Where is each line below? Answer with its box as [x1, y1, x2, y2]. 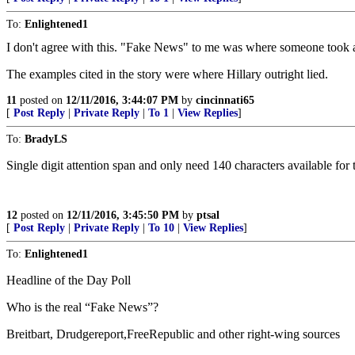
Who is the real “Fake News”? [6, 300, 158, 314]
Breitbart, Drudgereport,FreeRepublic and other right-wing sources [6, 326, 340, 341]
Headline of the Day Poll [6, 273, 131, 287]
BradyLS [25, 132, 67, 145]
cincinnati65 [196, 94, 254, 106]
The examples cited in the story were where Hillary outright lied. [6, 67, 328, 81]
